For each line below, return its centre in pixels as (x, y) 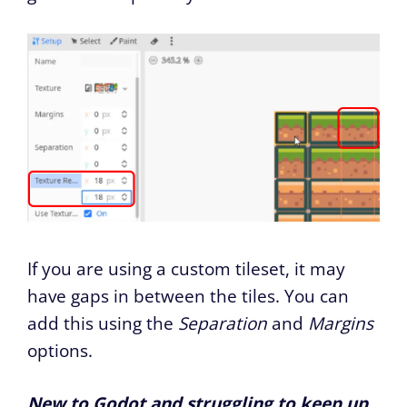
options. (60, 350)
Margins (341, 323)
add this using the (103, 323)
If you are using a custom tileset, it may (186, 268)
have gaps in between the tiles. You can (188, 296)
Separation (225, 323)
